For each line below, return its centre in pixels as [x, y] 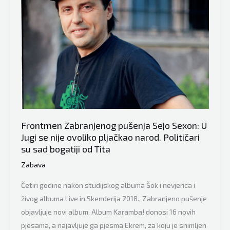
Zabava [33, 164]
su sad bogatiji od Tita [66, 149]
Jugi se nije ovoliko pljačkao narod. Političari [110, 137]
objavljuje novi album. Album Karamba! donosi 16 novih [108, 212]
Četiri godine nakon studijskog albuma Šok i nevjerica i [108, 185]
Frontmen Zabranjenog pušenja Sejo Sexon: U [114, 125]
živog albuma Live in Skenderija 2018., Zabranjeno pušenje [114, 198]
